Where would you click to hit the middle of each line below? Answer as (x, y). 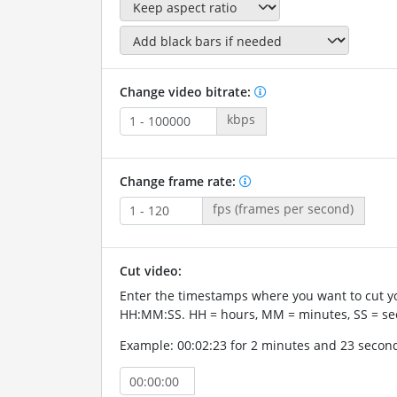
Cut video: (150, 270)
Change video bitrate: (187, 91)
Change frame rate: (179, 181)
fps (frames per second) (284, 208)
